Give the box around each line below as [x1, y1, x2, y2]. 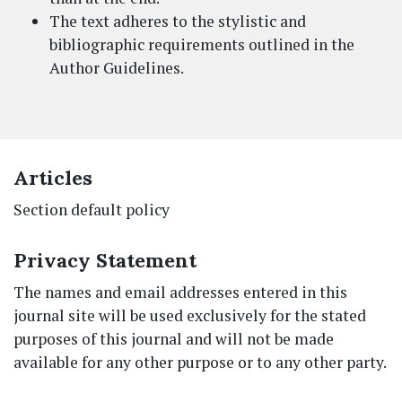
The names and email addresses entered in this [13, 281, 347, 302]
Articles [13, 164, 92, 190]
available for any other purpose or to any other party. [13, 351, 387, 372]
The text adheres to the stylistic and [49, 10, 306, 31]
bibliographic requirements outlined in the [49, 33, 354, 55]
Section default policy [13, 198, 170, 220]
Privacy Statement [13, 247, 197, 273]
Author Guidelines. [49, 57, 184, 78]
